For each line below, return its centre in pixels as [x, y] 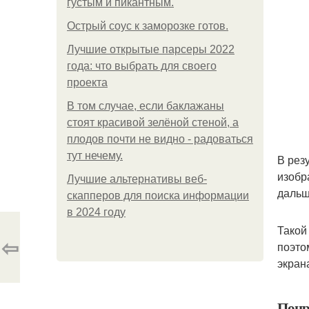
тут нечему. [95, 156]
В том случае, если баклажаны [146, 106]
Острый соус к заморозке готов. [148, 26]
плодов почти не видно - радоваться [160, 139]
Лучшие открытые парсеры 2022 [151, 49]
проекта [87, 82]
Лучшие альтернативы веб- [137, 179]
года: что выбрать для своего [142, 66]
